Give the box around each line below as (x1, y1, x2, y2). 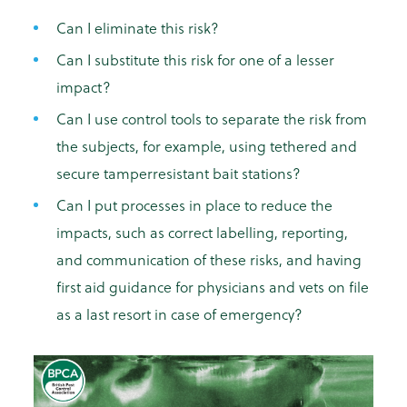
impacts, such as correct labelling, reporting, (56, 222, 348, 243)
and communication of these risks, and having (56, 249, 362, 271)
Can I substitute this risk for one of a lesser (56, 49, 334, 71)
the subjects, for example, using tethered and (56, 135, 357, 157)
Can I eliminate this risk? (56, 17, 219, 39)
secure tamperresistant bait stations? (56, 163, 301, 184)
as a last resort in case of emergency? (56, 303, 303, 325)
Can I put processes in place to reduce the (56, 194, 333, 216)
